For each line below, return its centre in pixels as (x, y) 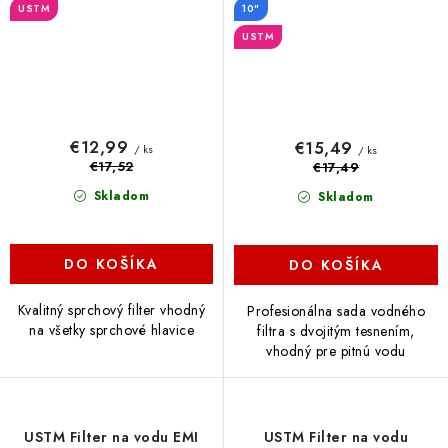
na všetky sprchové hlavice (111, 329)
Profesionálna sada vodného (336, 310)
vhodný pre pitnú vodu (336, 350)
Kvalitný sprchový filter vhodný (111, 309)
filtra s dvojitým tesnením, (336, 330)
